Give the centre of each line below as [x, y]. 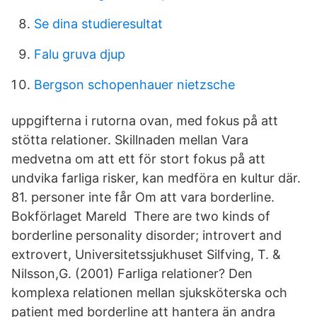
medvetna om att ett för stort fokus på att [138, 159]
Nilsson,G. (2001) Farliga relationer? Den [132, 273]
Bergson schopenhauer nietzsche [134, 85]
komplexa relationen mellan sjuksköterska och [149, 293]
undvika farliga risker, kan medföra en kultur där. [156, 178]
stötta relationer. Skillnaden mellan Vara [130, 140]
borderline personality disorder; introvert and [146, 235]
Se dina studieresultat [98, 24]
